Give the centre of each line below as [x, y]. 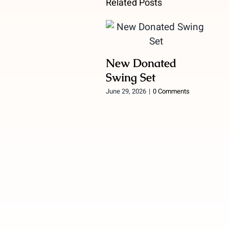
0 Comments [171, 91]
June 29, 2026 [126, 91]
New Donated [141, 63]
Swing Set [131, 77]
